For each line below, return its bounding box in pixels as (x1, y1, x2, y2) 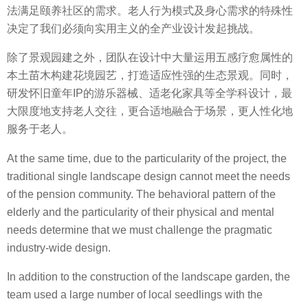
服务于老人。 (7, 123, 73, 135)
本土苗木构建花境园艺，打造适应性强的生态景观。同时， (7, 69, 293, 82)
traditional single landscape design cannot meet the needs (7, 170, 290, 182)
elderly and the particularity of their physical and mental (7, 206, 274, 218)
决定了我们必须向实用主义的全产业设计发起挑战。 (7, 23, 260, 35)
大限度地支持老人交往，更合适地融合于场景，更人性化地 (7, 105, 293, 118)
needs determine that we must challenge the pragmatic (7, 223, 272, 236)
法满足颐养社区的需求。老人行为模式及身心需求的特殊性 (7, 5, 293, 17)
